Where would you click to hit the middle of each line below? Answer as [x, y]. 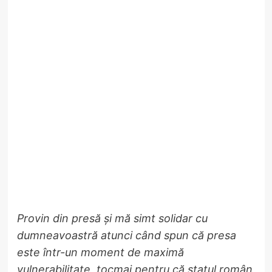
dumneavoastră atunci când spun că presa [126, 235]
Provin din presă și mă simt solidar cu [112, 218]
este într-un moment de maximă [100, 252]
